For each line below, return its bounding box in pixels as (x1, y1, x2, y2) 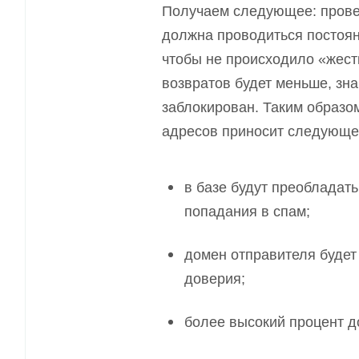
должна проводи (162, 27, 274, 43)
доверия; (184, 271, 245, 287)
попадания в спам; (184, 204, 310, 220)
